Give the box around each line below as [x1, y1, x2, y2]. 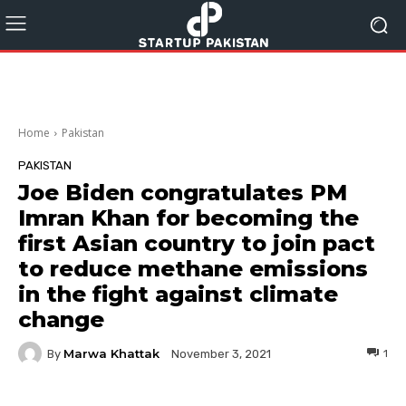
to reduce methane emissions [18, 256, 368, 282]
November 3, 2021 [171, 347, 271, 362]
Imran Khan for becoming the [18, 205, 359, 231]
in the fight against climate [18, 281, 338, 307]
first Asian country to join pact [18, 230, 375, 256]
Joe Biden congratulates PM [18, 179, 347, 206]
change [18, 306, 104, 333]
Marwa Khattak [63, 345, 159, 361]
